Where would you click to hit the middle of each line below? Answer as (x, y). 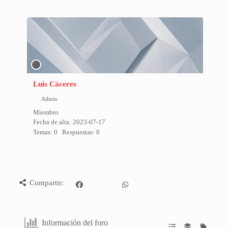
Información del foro (75, 222)
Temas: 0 (45, 132)
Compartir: (47, 183)
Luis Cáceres (54, 84)
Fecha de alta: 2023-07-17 (69, 122)
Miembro (46, 112)
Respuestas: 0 (81, 132)
